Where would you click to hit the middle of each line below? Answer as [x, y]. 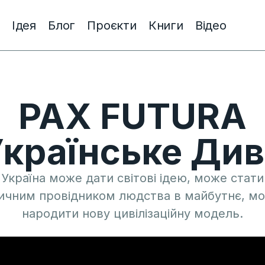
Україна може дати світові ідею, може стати [132, 178]
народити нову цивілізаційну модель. [132, 214]
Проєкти [112, 25]
